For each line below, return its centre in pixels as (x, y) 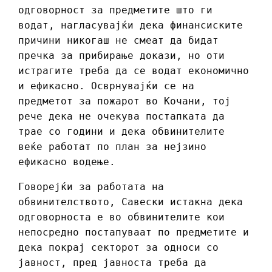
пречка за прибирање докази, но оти (121, 56)
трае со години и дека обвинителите (121, 132)
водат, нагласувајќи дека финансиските (131, 25)
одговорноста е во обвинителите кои (121, 217)
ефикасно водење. (67, 162)
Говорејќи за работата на (91, 187)
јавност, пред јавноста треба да (112, 263)
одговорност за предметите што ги (115, 10)
